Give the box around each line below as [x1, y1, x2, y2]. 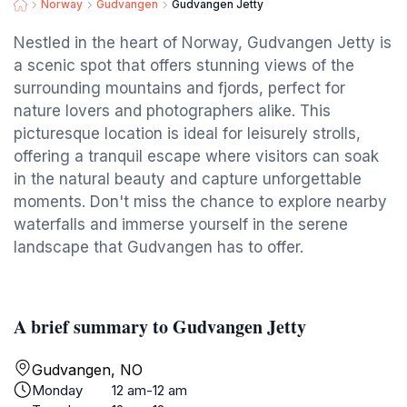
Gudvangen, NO [32, 361, 143, 379]
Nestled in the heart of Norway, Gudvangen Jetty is [14, 34, 392, 52]
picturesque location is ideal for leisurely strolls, [14, 124, 361, 143]
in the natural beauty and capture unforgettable [14, 170, 362, 188]
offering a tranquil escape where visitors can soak [14, 147, 379, 165]
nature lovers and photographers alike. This [14, 102, 331, 120]
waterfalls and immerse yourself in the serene [14, 215, 348, 233]
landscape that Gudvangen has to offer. [14, 238, 303, 256]
